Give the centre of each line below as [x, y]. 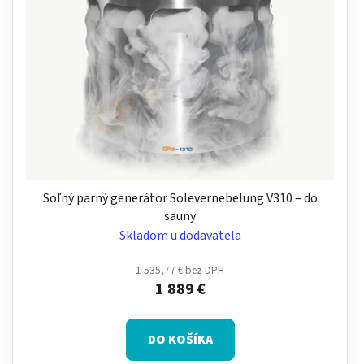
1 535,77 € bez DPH [180, 270]
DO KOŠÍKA [180, 339]
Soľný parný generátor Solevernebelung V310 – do [180, 198]
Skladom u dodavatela [180, 235]
